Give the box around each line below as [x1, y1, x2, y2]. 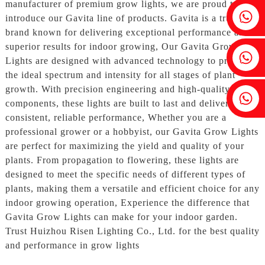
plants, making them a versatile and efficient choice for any [5, 183, 260, 194]
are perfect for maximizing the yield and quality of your [5, 141, 244, 151]
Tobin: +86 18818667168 [101, 88, 208, 102]
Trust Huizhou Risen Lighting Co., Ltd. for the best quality [5, 226, 260, 237]
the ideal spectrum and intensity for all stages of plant [5, 70, 235, 80]
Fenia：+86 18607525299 [93, 7, 208, 20]
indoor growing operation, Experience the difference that [5, 198, 250, 208]
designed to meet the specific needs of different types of [5, 169, 245, 180]
